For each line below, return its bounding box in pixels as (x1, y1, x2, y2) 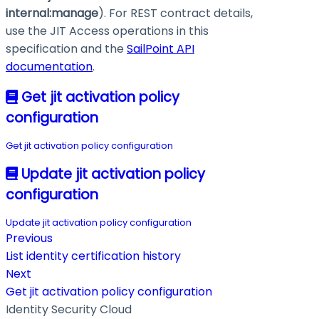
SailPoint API (127, 41, 194, 58)
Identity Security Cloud (6, 300, 132, 318)
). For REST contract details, (98, 5, 253, 22)
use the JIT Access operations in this (6, 23, 209, 40)
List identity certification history (6, 247, 181, 264)
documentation (6, 58, 93, 75)
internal (6, 5, 49, 22)
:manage (49, 5, 98, 22)
